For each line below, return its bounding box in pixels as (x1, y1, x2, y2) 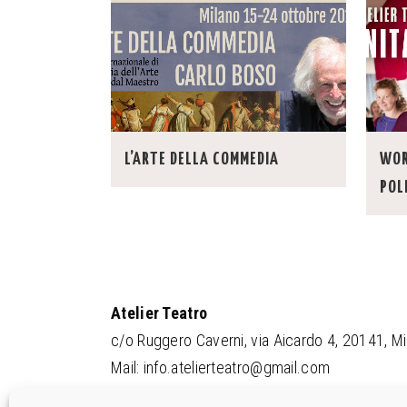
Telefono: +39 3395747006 (111, 385, 289, 404)
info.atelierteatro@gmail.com (143, 358, 331, 377)
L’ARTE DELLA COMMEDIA (124, 151, 279, 169)
